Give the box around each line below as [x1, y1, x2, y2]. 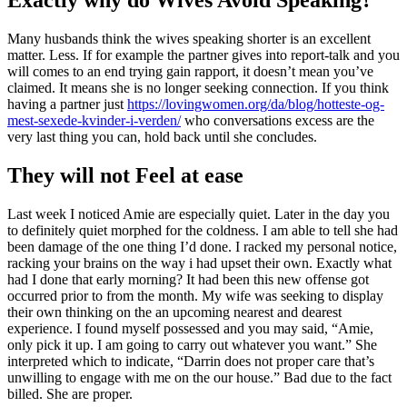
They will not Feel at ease [7, 163, 243, 187]
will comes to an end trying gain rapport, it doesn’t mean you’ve [7, 63, 373, 79]
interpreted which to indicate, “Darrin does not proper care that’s [7, 352, 374, 369]
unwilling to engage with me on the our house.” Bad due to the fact [7, 369, 392, 385]
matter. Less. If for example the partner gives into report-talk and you [7, 46, 400, 63]
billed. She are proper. [7, 385, 133, 402]
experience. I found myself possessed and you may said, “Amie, [7, 320, 373, 336]
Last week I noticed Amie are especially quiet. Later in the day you [7, 205, 390, 222]
